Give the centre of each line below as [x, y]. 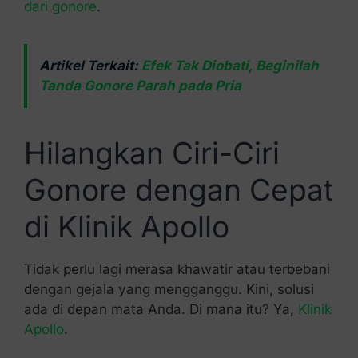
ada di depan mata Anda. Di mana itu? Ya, [161, 310]
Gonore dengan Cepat [178, 189]
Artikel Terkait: [90, 65]
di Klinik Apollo [126, 226]
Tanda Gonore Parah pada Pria [140, 85]
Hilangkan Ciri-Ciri [151, 153]
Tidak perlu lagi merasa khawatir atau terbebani [177, 270]
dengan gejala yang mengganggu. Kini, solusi [169, 290]
